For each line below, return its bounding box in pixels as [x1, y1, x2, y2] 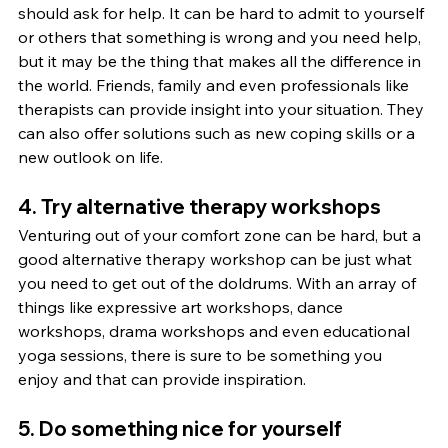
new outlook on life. [18, 146, 163, 167]
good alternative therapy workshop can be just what [18, 248, 416, 269]
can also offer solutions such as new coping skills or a [18, 122, 419, 143]
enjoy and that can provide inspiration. [18, 368, 306, 389]
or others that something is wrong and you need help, [18, 26, 425, 47]
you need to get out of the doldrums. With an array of [18, 272, 420, 293]
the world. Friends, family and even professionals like [18, 74, 413, 95]
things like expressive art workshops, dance [18, 296, 347, 317]
